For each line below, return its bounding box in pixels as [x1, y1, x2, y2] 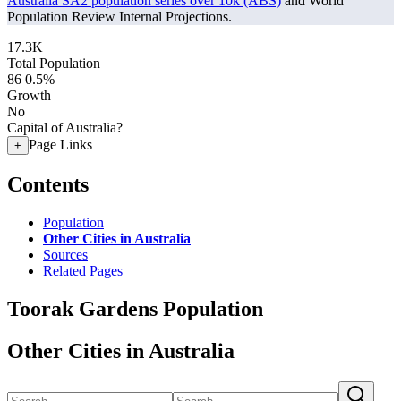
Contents [7, 172, 89, 196]
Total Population [7, 55, 100, 71]
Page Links [29, 137, 92, 152]
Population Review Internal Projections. [7, 9, 232, 24]
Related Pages [43, 262, 123, 278]
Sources [43, 246, 88, 262]
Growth [7, 88, 51, 103]
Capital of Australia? [7, 120, 123, 135]
